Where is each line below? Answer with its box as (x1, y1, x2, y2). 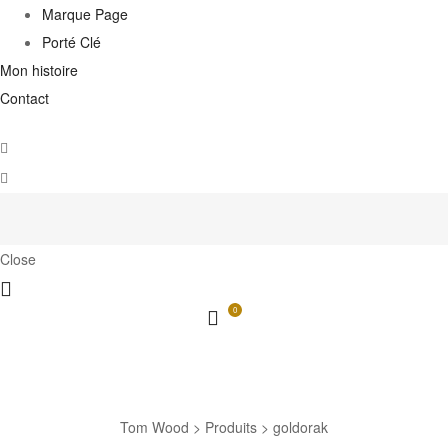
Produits (205, 416, 257, 437)
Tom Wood (120, 416, 189, 437)
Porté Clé (42, 32, 101, 52)
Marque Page (42, 4, 128, 24)
